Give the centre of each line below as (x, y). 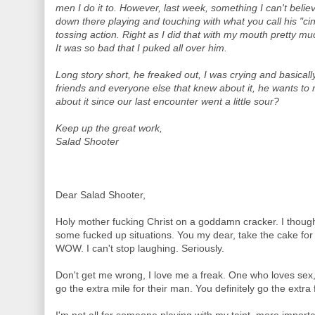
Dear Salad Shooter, (101, 195)
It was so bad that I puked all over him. (143, 48)
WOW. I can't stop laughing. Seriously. (140, 249)
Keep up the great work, (109, 128)
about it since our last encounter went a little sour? (167, 102)
